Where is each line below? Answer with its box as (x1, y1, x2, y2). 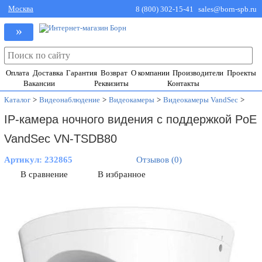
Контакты (167, 79, 200, 88)
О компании (130, 68, 170, 77)
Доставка (32, 68, 63, 77)
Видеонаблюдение (39, 95, 101, 104)
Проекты (226, 68, 256, 77)
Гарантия (66, 68, 98, 77)
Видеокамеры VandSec (163, 95, 239, 104)
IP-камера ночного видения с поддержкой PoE (4, 113, 257, 126)
